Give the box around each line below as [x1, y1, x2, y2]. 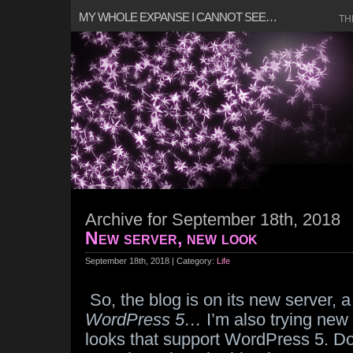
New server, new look [85, 228, 258, 248]
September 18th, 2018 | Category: [85, 256, 217, 266]
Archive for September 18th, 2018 [85, 210, 340, 229]
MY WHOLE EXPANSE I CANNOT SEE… [79, 10, 277, 24]
